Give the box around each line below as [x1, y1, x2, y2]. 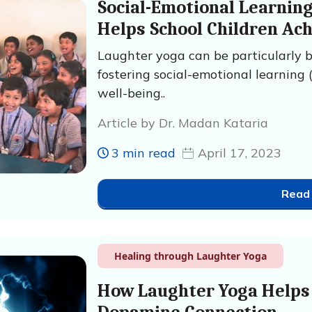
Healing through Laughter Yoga [114, 249, 267, 263]
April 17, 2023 [197, 145, 281, 161]
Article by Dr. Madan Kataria [97, 115, 268, 131]
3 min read [111, 145, 175, 161]
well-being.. [97, 85, 165, 101]
